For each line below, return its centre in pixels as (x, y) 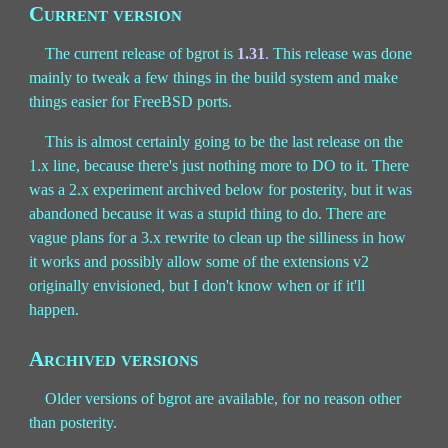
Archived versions (114, 359)
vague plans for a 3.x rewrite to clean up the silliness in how (218, 237)
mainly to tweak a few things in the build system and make (214, 77)
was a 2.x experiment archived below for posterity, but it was (221, 189)
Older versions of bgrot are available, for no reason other (223, 399)
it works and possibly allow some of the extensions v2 (199, 261)
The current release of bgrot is (141, 53)
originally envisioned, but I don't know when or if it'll (197, 285)
